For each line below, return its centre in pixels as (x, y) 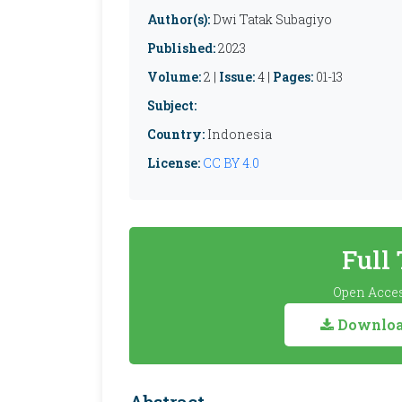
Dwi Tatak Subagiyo (272, 19)
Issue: (237, 77)
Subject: (172, 105)
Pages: (293, 77)
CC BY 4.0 (231, 163)
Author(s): (179, 19)
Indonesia (238, 134)
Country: (176, 134)
